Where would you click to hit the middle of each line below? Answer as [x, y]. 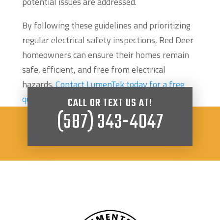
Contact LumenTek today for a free [120, 84]
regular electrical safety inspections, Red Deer [108, 40]
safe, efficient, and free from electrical [94, 70]
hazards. [39, 84]
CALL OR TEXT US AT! [110, 103]
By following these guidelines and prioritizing [106, 26]
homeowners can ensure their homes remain [105, 55]
